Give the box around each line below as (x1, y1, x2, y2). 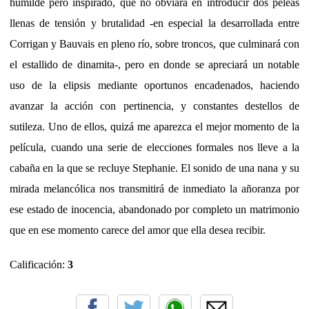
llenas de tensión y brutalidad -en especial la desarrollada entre (10, 17, 299, 29)
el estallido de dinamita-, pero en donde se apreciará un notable (10, 58, 299, 70)
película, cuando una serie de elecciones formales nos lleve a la (10, 141, 299, 153)
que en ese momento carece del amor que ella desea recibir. (10, 223, 266, 236)
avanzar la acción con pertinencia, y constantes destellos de (10, 99, 299, 112)
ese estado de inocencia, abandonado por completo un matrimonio (10, 203, 299, 215)
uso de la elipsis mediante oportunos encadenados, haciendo (10, 79, 299, 91)
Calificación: (10, 258, 68, 270)
